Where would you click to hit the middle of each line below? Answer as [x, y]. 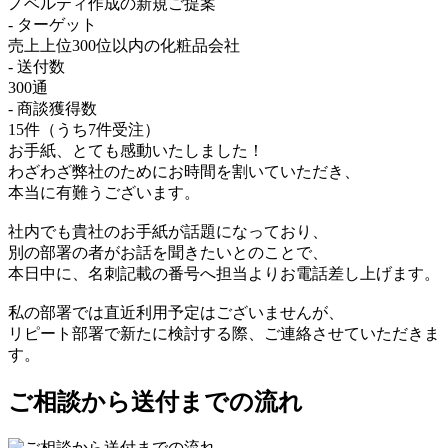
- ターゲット [52, 25]
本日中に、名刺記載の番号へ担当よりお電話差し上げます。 [224, 274]
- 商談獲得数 [52, 109]
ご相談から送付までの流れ [155, 402]
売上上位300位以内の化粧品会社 [124, 46]
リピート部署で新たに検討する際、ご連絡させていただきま [224, 334]
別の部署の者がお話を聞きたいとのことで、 [168, 253]
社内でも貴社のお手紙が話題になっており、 [168, 232]
